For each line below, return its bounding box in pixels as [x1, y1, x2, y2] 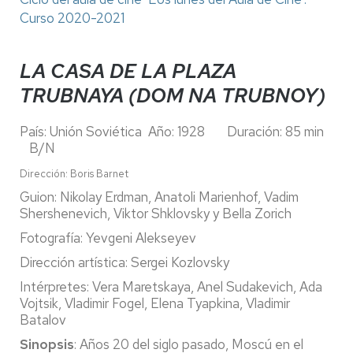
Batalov [20, 310, 66, 329]
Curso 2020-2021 [20, 9, 124, 27]
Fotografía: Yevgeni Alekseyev [20, 229, 196, 247]
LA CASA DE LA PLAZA [20, 58, 236, 84]
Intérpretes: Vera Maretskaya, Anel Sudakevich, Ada [20, 277, 322, 295]
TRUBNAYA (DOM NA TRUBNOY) [20, 82, 330, 109]
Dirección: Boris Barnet [20, 166, 128, 180]
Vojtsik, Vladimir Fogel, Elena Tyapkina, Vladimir [20, 294, 290, 312]
